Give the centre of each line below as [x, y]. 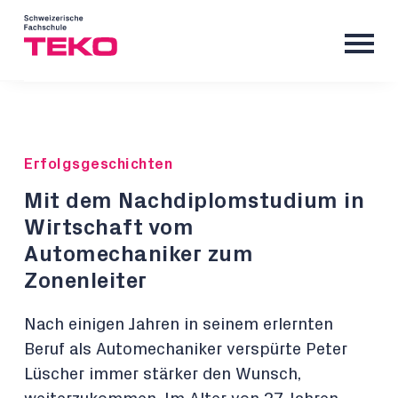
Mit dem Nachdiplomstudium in [194, 201]
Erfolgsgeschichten [98, 164]
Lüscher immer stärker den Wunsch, [163, 374]
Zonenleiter [86, 281]
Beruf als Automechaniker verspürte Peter [186, 350]
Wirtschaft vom [109, 228]
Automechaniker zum [139, 255]
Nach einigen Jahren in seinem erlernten [179, 325]
